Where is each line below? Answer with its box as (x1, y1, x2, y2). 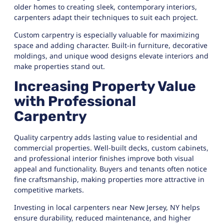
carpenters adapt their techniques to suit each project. (14, 12, 198, 22)
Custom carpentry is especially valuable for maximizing (14, 30, 199, 40)
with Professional (14, 92, 136, 109)
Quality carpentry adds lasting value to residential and (14, 132, 197, 142)
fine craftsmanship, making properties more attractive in (14, 174, 204, 184)
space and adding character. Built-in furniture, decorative (14, 40, 207, 50)
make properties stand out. (14, 61, 105, 71)
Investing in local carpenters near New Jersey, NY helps (14, 202, 200, 212)
